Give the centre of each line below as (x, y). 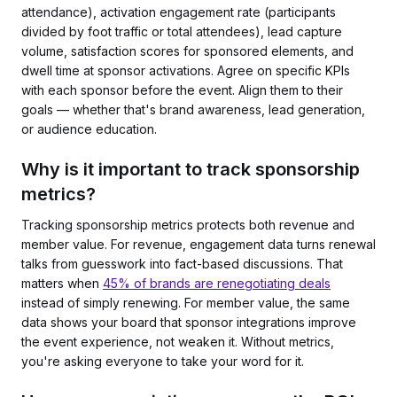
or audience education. (89, 129)
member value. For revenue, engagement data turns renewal (198, 244)
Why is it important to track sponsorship (191, 169)
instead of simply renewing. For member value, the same (186, 303)
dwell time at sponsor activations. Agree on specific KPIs (186, 70)
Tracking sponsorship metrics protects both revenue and (188, 225)
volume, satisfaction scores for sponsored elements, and (187, 51)
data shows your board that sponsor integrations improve (189, 322)
